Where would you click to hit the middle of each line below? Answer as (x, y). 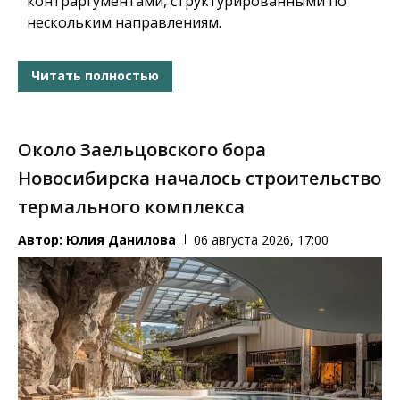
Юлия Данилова (121, 239)
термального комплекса (131, 206)
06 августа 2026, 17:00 (261, 239)
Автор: (42, 239)
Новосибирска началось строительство (200, 178)
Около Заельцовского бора (142, 149)
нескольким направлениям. (124, 22)
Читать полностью (95, 76)
